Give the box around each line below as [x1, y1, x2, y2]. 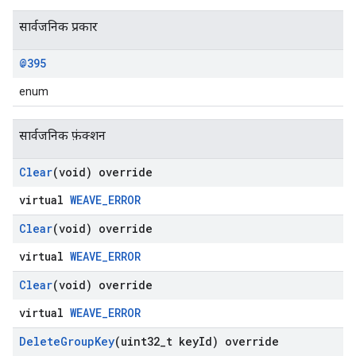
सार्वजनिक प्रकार [19, 19, 98, 34]
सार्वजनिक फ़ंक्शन [19, 128, 106, 143]
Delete [19, 334, 60, 349]
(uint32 [114, 334, 160, 349]
